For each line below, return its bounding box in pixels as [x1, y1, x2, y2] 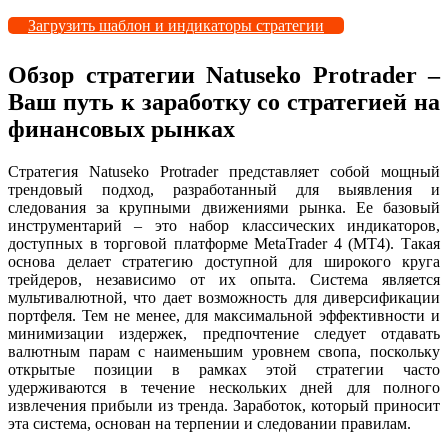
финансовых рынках [8, 115, 235, 142]
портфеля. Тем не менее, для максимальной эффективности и [8, 306, 440, 324]
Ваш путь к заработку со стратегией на [8, 88, 440, 115]
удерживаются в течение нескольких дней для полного [8, 378, 440, 396]
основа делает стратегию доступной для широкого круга [8, 252, 440, 270]
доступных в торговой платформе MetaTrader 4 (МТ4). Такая [8, 234, 440, 252]
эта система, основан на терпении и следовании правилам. [8, 414, 411, 432]
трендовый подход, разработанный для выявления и [8, 180, 440, 198]
